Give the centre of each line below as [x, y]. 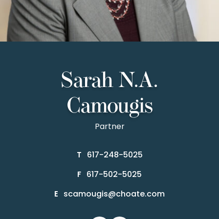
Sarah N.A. [109, 82]
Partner [109, 127]
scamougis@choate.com [114, 195]
